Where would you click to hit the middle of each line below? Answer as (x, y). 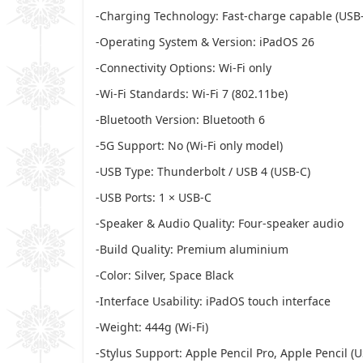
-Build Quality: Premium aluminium (192, 249)
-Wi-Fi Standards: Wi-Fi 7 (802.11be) (192, 93)
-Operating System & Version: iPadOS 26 (205, 41)
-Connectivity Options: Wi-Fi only (184, 67)
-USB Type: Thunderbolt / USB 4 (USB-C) (203, 171)
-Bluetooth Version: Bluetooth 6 (180, 119)
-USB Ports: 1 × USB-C (154, 197)
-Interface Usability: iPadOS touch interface (213, 301)
